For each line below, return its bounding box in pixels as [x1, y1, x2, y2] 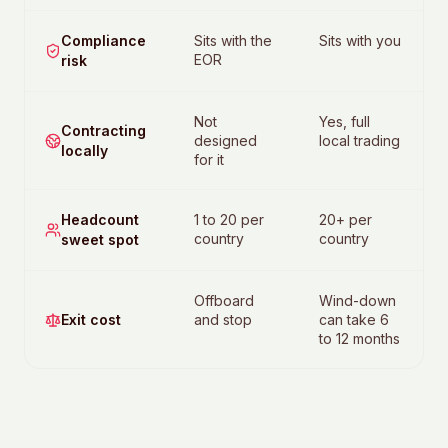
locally [61, 141, 108, 159]
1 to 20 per [194, 211, 265, 228]
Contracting [61, 121, 146, 139]
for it [194, 151, 225, 168]
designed [194, 132, 258, 149]
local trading [318, 132, 400, 149]
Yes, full [318, 113, 370, 130]
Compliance [61, 32, 146, 49]
